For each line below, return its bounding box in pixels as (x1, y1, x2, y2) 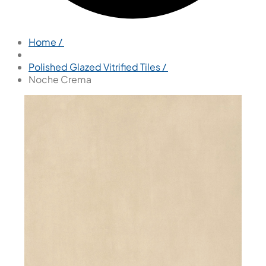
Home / (28, 36, 64, 48)
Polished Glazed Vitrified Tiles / (28, 61, 168, 73)
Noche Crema (28, 73, 91, 85)
